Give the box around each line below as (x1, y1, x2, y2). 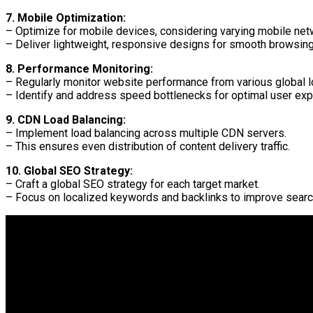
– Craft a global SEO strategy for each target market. (6, 177, 260, 191)
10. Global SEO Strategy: (6, 163, 133, 177)
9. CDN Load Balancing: (6, 112, 126, 126)
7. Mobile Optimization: (6, 10, 126, 24)
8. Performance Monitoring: (6, 61, 153, 75)
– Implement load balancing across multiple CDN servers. (6, 126, 286, 140)
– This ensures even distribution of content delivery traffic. (6, 139, 290, 153)
